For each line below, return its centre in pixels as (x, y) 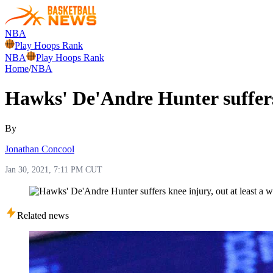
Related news (43, 215)
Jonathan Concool (40, 149)
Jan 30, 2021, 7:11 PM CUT (54, 169)
